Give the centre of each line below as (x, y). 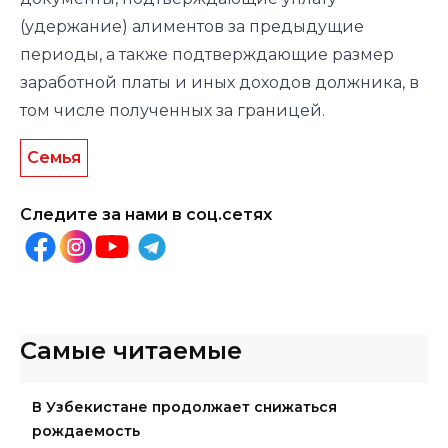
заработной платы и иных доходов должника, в (219, 82)
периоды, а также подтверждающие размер (207, 54)
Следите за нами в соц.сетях (146, 214)
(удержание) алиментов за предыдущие (192, 26)
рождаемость (86, 430)
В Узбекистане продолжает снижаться (184, 406)
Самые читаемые (131, 350)
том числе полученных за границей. (172, 110)
